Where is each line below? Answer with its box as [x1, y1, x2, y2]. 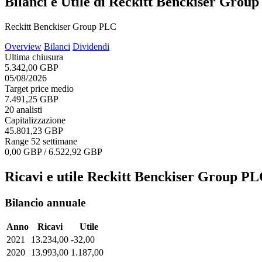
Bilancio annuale [5, 196, 85, 209]
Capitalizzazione [5, 115, 65, 125]
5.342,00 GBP [5, 62, 58, 73]
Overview [5, 41, 42, 51]
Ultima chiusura [5, 51, 63, 62]
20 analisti [5, 104, 42, 115]
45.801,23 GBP [5, 125, 63, 136]
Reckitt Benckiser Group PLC [5, 21, 116, 32]
